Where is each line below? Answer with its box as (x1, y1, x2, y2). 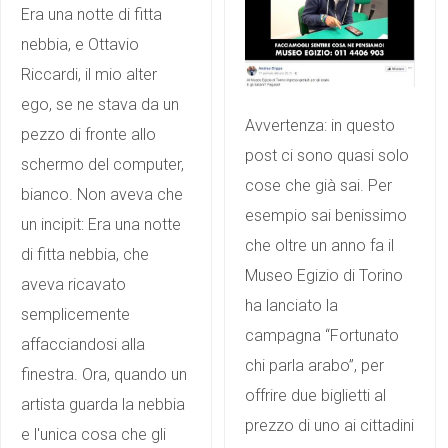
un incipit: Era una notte (21, 214, 181, 234)
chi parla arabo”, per (245, 356, 384, 376)
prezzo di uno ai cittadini (245, 416, 414, 436)
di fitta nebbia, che (21, 244, 149, 264)
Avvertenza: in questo (245, 116, 395, 136)
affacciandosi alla (21, 334, 145, 354)
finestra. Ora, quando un (21, 364, 187, 384)
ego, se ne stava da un (21, 94, 179, 114)
